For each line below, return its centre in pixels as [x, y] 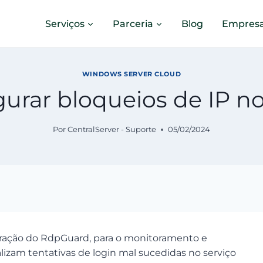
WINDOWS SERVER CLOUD [131, 74]
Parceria [133, 23]
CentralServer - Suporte [112, 129]
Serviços [65, 23]
